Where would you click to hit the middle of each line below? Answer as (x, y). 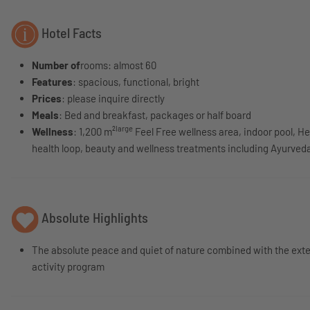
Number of (56, 65)
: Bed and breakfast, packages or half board (155, 115)
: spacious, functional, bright (136, 82)
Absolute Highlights (93, 218)
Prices (47, 98)
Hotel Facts (70, 33)
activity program (68, 266)
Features (52, 82)
